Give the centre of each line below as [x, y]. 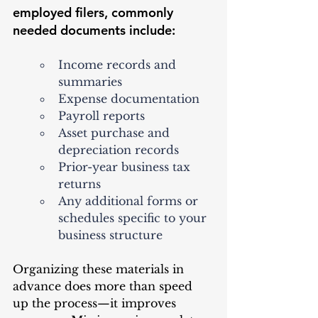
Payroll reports [102, 116]
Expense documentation [129, 99]
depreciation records [119, 150]
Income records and [119, 65]
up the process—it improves [96, 303]
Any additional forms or [130, 201]
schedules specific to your [134, 218]
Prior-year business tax [126, 167]
